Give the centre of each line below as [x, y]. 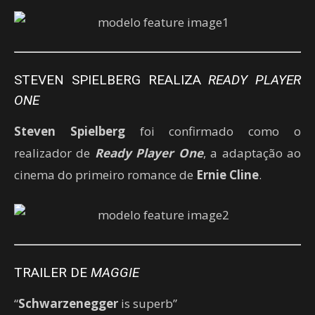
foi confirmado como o [213, 131]
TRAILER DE [52, 272]
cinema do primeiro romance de [105, 174]
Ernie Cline [227, 174]
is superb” [148, 303]
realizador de [54, 153]
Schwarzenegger [68, 303]
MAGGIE [115, 272]
